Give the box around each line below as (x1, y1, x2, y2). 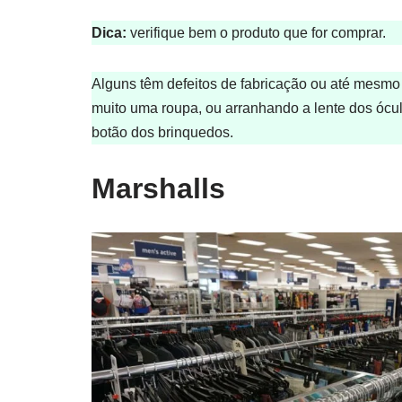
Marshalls (92, 172, 225, 205)
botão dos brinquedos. (92, 125, 233, 141)
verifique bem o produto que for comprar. (127, 25, 386, 41)
